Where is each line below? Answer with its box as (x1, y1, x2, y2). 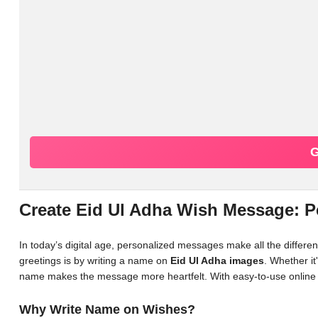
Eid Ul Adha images (170, 255, 264, 266)
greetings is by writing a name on (19, 255, 170, 266)
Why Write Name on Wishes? (19, 302, 195, 317)
